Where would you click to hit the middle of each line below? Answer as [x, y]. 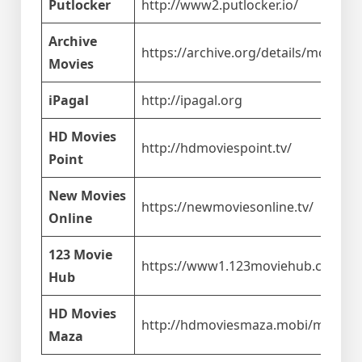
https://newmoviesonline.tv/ [227, 207]
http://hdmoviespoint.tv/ [217, 148]
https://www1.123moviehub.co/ [238, 266]
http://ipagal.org [192, 101]
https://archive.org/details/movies [246, 53]
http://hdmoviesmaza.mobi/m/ [236, 325]
